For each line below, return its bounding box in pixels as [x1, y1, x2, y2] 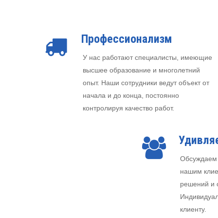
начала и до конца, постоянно [83, 91, 179, 100]
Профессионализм [81, 32, 172, 46]
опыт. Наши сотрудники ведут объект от [83, 79, 209, 87]
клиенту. [180, 205, 206, 213]
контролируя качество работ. [83, 104, 174, 112]
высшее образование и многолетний [83, 66, 200, 74]
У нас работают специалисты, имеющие [83, 54, 212, 62]
